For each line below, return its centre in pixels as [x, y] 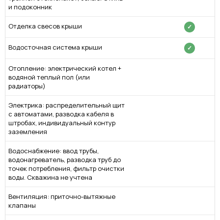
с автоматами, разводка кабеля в [61, 114]
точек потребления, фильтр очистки [66, 168]
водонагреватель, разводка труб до [65, 159]
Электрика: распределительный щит [67, 105]
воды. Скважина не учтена [50, 177]
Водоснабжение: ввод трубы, [54, 151]
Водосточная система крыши [55, 47]
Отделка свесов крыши [45, 26]
